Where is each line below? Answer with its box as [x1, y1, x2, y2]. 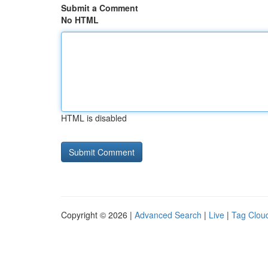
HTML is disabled [61, 112, 127, 124]
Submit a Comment [61, 2, 138, 14]
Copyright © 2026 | [61, 209, 135, 221]
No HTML [61, 14, 99, 26]
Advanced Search [135, 209, 202, 221]
